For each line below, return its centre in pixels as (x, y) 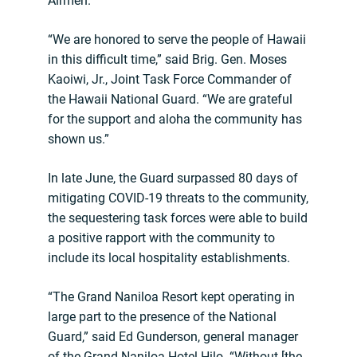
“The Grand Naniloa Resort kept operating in (171, 297)
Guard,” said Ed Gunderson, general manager (173, 337)
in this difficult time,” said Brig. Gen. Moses (167, 60)
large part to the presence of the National (162, 317)
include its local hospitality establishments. (169, 258)
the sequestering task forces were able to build (178, 218)
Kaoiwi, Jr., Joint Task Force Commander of (170, 80)
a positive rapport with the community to (161, 238)
